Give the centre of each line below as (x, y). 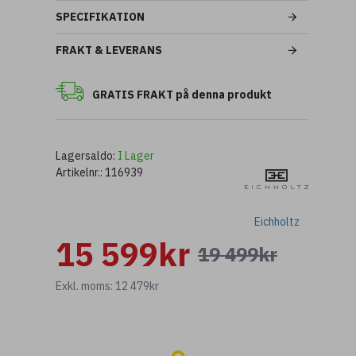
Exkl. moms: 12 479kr (107, 286)
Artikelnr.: (79, 172)
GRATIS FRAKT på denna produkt (182, 94)
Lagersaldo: (85, 155)
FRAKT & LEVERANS (109, 50)
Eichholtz (277, 221)
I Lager (136, 155)
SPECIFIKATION (100, 16)
